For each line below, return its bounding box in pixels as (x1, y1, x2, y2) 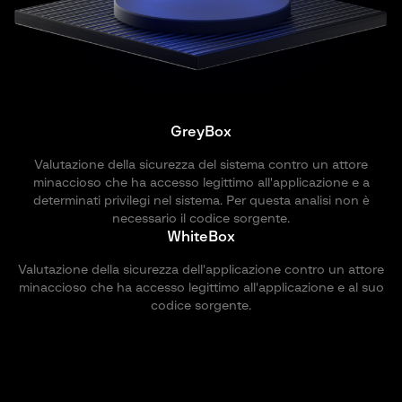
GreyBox (170, 124, 232, 139)
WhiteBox (167, 229, 235, 244)
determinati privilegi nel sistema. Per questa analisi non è (32, 194, 370, 207)
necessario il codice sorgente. (112, 212, 290, 225)
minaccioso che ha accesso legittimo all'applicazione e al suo (18, 281, 384, 294)
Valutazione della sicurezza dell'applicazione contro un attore (18, 263, 384, 276)
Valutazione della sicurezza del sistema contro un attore (34, 158, 368, 171)
